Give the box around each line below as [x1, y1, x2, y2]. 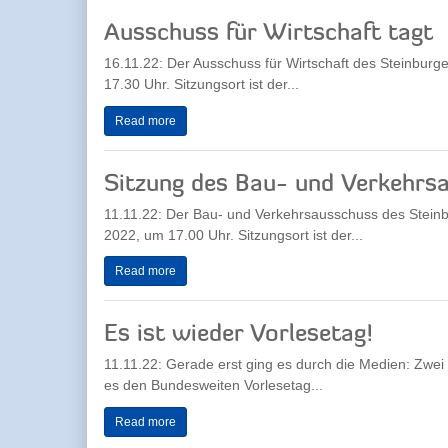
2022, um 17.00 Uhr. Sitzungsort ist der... [104, 226, 363, 243]
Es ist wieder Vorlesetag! [104, 323, 373, 347]
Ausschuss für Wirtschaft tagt [104, 22, 433, 46]
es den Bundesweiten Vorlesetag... [104, 377, 323, 393]
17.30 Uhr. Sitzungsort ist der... [104, 76, 299, 92]
